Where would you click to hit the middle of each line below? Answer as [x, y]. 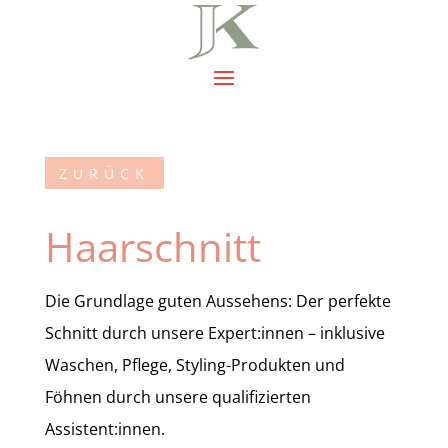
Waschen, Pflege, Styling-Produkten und [194, 364]
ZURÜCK [104, 173]
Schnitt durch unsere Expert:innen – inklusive [214, 332]
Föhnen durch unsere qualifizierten [177, 396]
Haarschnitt [152, 246]
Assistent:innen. [104, 428]
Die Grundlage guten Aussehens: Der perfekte [217, 300]
